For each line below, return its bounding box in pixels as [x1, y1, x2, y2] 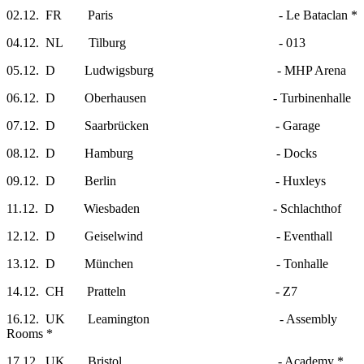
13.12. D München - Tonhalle [6, 257, 328, 271]
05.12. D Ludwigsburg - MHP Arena [6, 63, 346, 77]
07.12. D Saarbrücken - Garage [6, 119, 320, 132]
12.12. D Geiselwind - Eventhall [6, 229, 332, 243]
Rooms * [6, 327, 53, 340]
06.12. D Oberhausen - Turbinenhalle [6, 91, 351, 105]
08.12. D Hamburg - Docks [6, 146, 317, 160]
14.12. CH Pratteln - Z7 [6, 284, 297, 298]
